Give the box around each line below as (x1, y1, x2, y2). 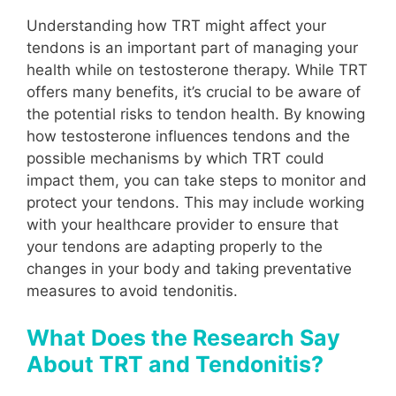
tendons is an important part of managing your (27, 38, 358, 57)
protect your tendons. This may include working (27, 193, 364, 211)
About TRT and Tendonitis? (27, 351, 324, 378)
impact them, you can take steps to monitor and (27, 171, 367, 189)
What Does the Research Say (27, 324, 340, 352)
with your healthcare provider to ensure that (27, 215, 339, 233)
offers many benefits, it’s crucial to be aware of (27, 82, 361, 101)
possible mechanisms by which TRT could (27, 148, 324, 167)
